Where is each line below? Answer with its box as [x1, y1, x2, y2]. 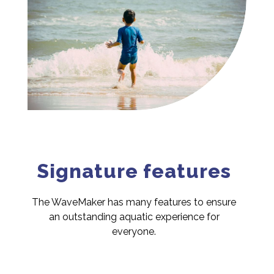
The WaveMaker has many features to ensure [32, 196, 236, 208]
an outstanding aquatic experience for [48, 211, 220, 223]
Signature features [37, 160, 231, 182]
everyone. [112, 226, 156, 237]
